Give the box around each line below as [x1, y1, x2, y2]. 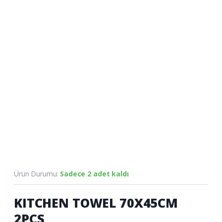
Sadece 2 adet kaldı [60, 168, 129, 178]
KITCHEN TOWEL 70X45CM [14, 194, 178, 211]
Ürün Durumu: [14, 168, 60, 178]
